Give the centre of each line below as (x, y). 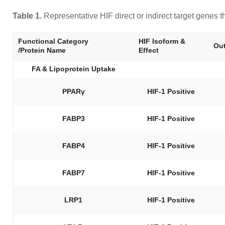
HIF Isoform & (162, 41)
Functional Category (53, 41)
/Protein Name (42, 50)
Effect (149, 50)
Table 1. (27, 16)
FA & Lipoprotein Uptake (73, 69)
